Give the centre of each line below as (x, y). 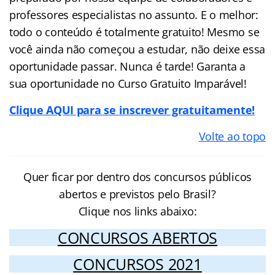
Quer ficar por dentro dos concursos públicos (137, 176)
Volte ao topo (232, 136)
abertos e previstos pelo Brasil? (137, 194)
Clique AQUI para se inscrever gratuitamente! (132, 110)
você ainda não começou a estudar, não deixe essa (137, 49)
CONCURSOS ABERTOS (137, 237)
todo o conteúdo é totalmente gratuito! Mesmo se (134, 32)
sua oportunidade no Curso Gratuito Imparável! (128, 83)
